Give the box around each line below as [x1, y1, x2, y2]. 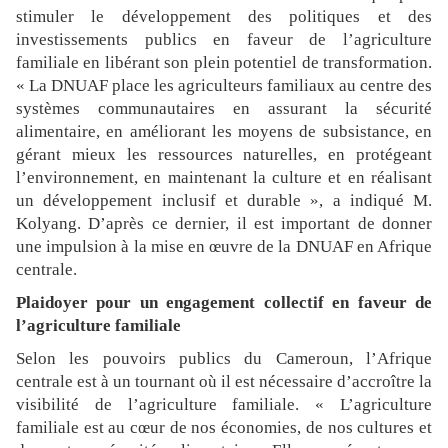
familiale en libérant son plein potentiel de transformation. [16, 53, 432, 73]
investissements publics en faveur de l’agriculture [16, 30, 432, 50]
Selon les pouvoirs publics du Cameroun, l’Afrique [16, 349, 432, 369]
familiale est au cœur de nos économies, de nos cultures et [16, 418, 432, 438]
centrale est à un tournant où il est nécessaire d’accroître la [16, 372, 432, 392]
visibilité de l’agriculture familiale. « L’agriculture [16, 395, 432, 415]
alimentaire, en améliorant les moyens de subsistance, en [16, 122, 432, 142]
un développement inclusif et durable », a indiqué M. [16, 191, 432, 211]
